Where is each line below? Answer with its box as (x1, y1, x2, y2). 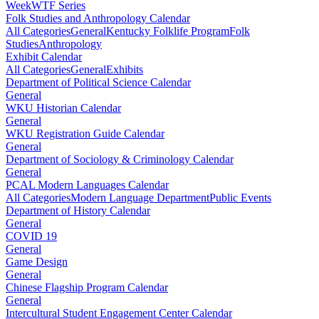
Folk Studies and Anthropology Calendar (6, 12, 190, 25)
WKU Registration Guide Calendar (6, 127, 164, 140)
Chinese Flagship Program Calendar (6, 281, 168, 294)
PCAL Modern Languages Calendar (6, 179, 169, 192)
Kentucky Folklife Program (106, 25, 229, 38)
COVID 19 (6, 230, 57, 243)
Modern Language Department (70, 192, 209, 204)
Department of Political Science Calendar (6, 76, 191, 89)
